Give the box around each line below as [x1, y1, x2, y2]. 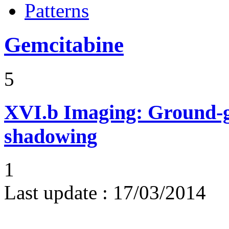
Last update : [4, 181, 108, 203]
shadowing [4, 124, 97, 148]
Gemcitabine [4, 33, 124, 57]
